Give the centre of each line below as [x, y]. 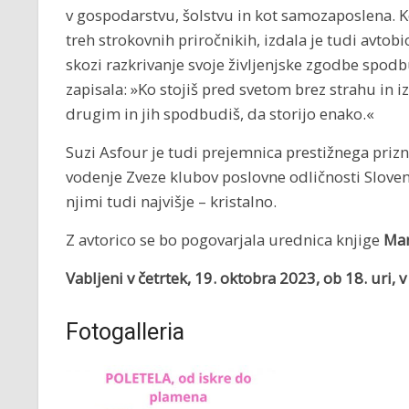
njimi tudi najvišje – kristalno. [171, 201]
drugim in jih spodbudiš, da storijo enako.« [220, 114]
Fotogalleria [125, 332]
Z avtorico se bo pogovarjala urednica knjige [225, 240]
